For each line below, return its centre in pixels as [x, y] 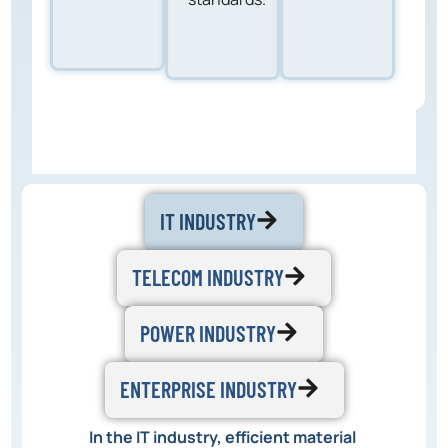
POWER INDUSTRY [208, 332]
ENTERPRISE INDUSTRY [208, 388]
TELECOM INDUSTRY [208, 276]
